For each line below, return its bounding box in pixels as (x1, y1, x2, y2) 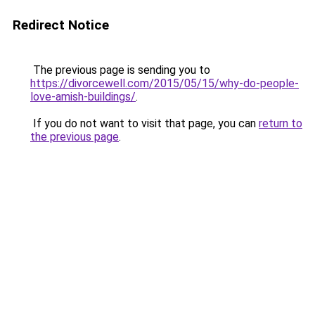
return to (259, 117, 302, 130)
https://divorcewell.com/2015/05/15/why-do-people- (30, 77, 299, 90)
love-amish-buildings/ (30, 90, 136, 103)
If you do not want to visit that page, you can (30, 117, 259, 130)
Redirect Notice (13, 17, 109, 33)
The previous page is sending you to (30, 63, 210, 77)
